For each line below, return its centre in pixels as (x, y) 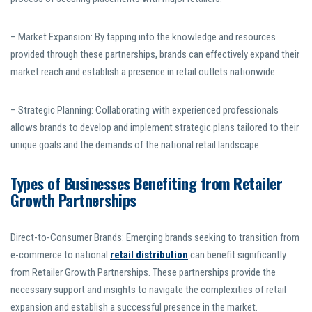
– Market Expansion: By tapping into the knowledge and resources (143, 37)
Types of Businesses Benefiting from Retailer (146, 184)
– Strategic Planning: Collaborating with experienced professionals (145, 110)
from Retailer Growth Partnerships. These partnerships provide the (143, 273)
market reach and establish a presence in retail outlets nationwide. (144, 72)
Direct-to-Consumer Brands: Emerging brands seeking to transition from (155, 238)
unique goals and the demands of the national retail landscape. (136, 145)
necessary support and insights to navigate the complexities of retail (148, 290)
